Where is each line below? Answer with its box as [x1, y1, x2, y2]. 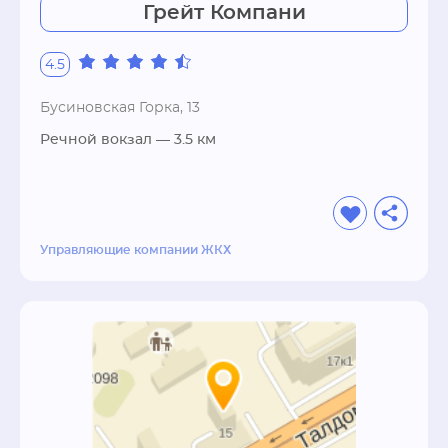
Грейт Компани [142, 3, 306, 23]
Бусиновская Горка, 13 [40, 101, 200, 115]
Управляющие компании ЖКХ [40, 244, 231, 256]
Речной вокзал [40, 133, 152, 147]
